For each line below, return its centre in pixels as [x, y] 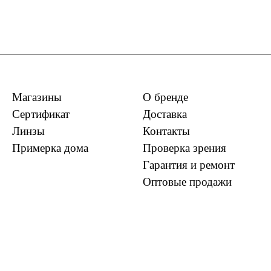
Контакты [166, 131]
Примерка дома [50, 148]
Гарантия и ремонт [189, 165]
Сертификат [41, 114]
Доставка [165, 114]
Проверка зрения [184, 148]
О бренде [165, 97]
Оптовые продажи [187, 182]
